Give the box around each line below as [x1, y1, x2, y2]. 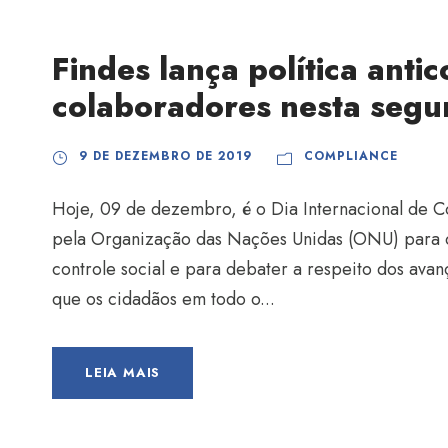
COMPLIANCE [304, 147, 398, 166]
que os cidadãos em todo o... [52, 286, 275, 313]
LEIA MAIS [85, 363, 161, 383]
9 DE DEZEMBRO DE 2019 [79, 147, 252, 166]
